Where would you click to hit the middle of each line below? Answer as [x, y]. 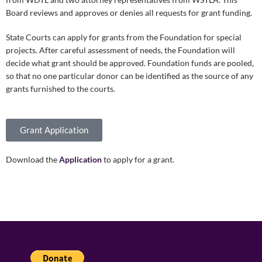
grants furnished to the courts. [61, 89]
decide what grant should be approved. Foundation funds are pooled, [130, 63]
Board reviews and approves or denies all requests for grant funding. [129, 13]
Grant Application [54, 130]
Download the [32, 160]
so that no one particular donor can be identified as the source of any [130, 76]
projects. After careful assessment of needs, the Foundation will [120, 50]
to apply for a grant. [138, 160]
